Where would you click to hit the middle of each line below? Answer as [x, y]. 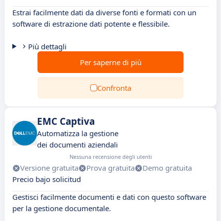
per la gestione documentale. [62, 208]
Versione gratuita [49, 168]
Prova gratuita [110, 168]
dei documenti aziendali [77, 145]
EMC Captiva [66, 121]
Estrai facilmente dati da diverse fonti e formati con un [104, 12]
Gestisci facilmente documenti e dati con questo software [109, 197]
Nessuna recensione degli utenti [111, 157]
